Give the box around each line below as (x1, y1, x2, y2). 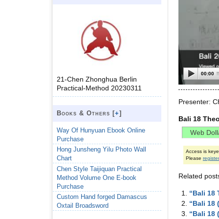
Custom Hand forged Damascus (57, 193, 147, 201)
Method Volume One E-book (57, 174, 136, 181)
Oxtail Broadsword (57, 202, 109, 210)
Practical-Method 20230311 (57, 84, 142, 92)
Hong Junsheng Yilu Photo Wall (57, 146, 146, 153)
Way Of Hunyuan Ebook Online (57, 126, 145, 134)
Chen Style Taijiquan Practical (57, 165, 142, 173)
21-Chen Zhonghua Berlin (57, 75, 137, 83)
